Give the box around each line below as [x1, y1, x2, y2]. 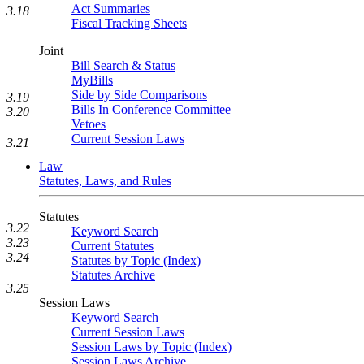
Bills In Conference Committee [71, 102, 231, 116]
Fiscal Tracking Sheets [71, 16, 187, 30]
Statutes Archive [71, 268, 155, 282]
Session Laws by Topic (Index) [71, 340, 232, 353]
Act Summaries [71, 2, 150, 15]
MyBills [71, 73, 113, 87]
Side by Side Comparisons [71, 88, 207, 102]
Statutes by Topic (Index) [71, 253, 201, 267]
